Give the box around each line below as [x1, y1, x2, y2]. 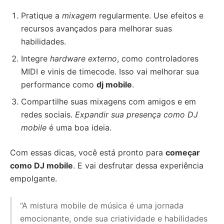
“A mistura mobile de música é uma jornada [20, 200, 183, 210]
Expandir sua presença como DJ [75, 109, 198, 119]
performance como [21, 79, 96, 89]
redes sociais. [21, 109, 75, 119]
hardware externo [50, 53, 117, 63]
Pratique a [21, 10, 62, 20]
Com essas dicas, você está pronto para [10, 147, 165, 157]
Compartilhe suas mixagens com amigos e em [21, 96, 196, 106]
